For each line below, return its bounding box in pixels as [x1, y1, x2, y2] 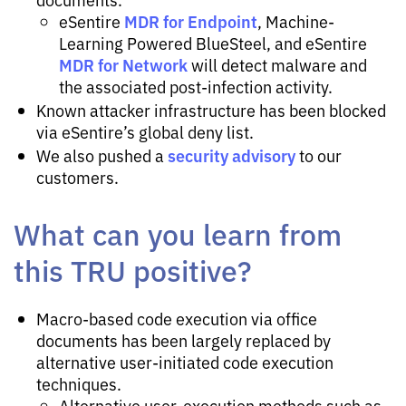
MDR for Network [59, 53, 188, 77]
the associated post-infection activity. [59, 75, 333, 98]
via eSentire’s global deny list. [36, 121, 254, 143]
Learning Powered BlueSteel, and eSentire [59, 32, 367, 54]
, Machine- [257, 10, 334, 33]
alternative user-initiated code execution [36, 351, 333, 373]
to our [295, 144, 342, 167]
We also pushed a [36, 144, 168, 167]
